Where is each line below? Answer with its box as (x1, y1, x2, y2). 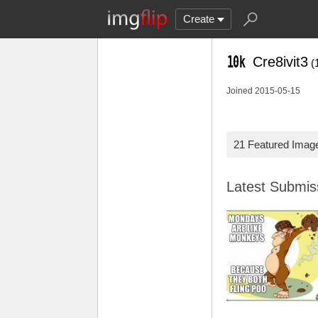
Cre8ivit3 (253, 54, 308, 70)
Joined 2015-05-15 (226, 86, 300, 96)
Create (183, 13, 214, 25)
